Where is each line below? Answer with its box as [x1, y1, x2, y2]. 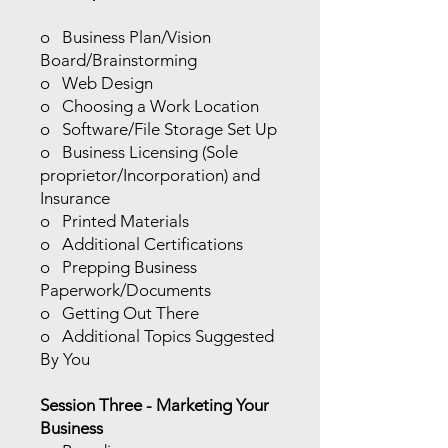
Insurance [40, 188, 110, 208]
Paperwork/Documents [40, 280, 211, 300]
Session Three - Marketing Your [40, 395, 269, 415]
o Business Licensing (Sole [40, 142, 238, 162]
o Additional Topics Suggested [40, 326, 274, 346]
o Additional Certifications [40, 234, 243, 254]
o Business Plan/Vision [40, 27, 211, 47]
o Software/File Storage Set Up [40, 119, 277, 139]
